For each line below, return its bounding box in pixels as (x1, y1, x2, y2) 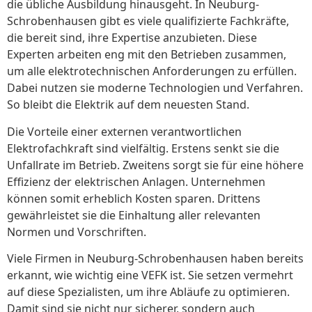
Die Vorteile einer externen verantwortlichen (7, 123, 242, 139)
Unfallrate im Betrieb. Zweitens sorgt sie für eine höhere (7, 157, 304, 173)
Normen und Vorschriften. (7, 224, 146, 240)
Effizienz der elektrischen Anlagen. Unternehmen (7, 173, 265, 189)
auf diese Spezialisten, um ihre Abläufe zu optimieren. (7, 284, 290, 300)
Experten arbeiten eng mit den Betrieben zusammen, (7, 47, 286, 63)
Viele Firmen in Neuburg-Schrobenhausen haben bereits (7, 251, 304, 267)
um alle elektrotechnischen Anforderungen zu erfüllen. (7, 63, 297, 79)
